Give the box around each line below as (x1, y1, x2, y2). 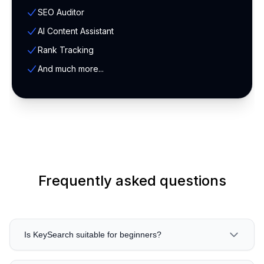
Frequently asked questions (38, 171, 226, 189)
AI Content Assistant (38, 25, 114, 36)
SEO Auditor (38, 6, 84, 17)
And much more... (38, 63, 104, 74)
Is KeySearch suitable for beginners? (24, 229, 161, 239)
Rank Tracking (38, 44, 94, 55)
